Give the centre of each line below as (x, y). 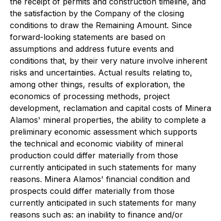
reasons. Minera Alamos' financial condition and (100, 179)
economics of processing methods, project (90, 96)
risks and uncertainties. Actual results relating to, (101, 73)
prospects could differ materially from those (92, 191)
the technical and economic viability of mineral (96, 144)
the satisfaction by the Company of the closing (97, 13)
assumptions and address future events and (92, 49)
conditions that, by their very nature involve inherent (109, 61)
